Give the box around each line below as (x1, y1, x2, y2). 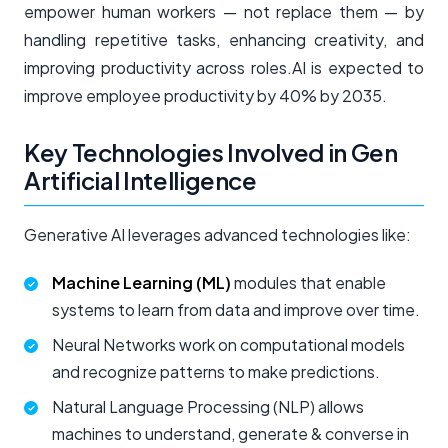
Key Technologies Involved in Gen (24, 137, 398, 167)
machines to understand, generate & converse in (52, 423, 409, 444)
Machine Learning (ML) (52, 272, 231, 293)
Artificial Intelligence (24, 165, 257, 195)
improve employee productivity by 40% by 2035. (24, 85, 387, 106)
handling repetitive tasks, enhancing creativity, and (24, 29, 424, 50)
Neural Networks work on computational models (52, 334, 405, 355)
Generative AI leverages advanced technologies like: (24, 224, 411, 245)
